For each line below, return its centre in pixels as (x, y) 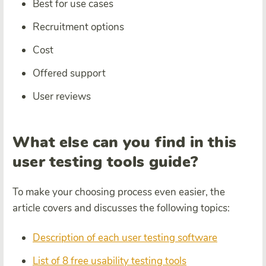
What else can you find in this (125, 142)
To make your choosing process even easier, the (119, 192)
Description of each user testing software (125, 237)
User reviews (62, 96)
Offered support (69, 73)
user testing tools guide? (105, 161)
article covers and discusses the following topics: (121, 208)
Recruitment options (78, 27)
